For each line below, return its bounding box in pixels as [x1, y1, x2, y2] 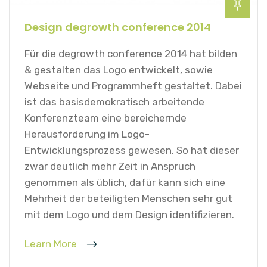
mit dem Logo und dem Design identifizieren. [24, 208, 234, 221]
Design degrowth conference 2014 [24, 19, 211, 35]
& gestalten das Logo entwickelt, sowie [24, 63, 213, 76]
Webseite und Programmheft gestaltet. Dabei [24, 79, 242, 92]
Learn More [24, 237, 79, 250]
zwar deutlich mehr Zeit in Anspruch [24, 160, 195, 172]
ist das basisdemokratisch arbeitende [24, 95, 204, 108]
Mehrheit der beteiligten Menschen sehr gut [24, 192, 232, 204]
